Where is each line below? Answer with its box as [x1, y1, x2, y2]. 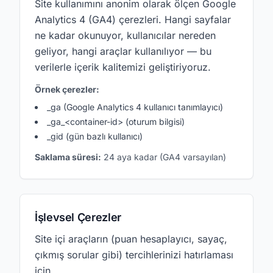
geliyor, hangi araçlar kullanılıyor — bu [35, 45, 211, 57]
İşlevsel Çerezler [35, 211, 121, 224]
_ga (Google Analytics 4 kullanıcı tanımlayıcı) [47, 102, 223, 112]
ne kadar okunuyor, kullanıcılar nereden [35, 29, 216, 41]
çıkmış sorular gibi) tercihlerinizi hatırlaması [35, 249, 233, 261]
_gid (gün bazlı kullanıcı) [47, 131, 143, 141]
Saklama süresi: [35, 152, 101, 162]
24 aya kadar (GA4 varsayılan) [101, 152, 226, 162]
